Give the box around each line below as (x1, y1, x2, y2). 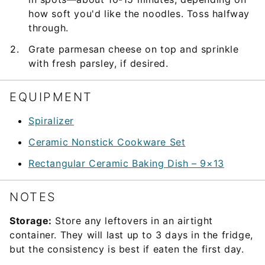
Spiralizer (28, 114, 74, 127)
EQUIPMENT (9, 89, 93, 104)
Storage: (9, 214, 52, 227)
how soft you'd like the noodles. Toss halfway (28, 7, 250, 20)
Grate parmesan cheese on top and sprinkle (28, 43, 239, 55)
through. (28, 21, 69, 34)
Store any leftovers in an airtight (51, 214, 213, 227)
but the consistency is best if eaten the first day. (9, 243, 244, 255)
